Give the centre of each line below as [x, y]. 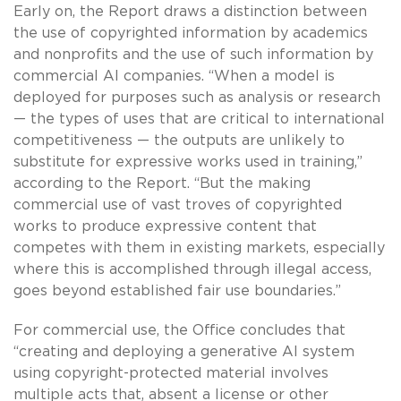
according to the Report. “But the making [162, 183]
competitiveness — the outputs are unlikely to [179, 140]
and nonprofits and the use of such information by [193, 54]
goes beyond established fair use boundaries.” [177, 290]
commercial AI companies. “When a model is [174, 76]
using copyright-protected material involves [171, 373]
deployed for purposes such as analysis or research [197, 97]
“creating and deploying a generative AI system [184, 351]
